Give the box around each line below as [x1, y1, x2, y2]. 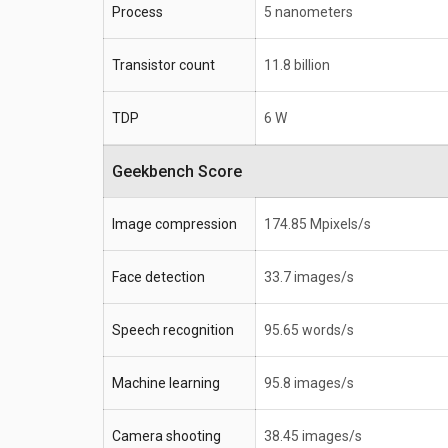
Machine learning [112, 375, 220, 392]
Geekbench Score [123, 162, 242, 182]
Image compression [112, 216, 237, 233]
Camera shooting [112, 428, 221, 445]
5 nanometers [264, 4, 353, 21]
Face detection [112, 269, 205, 286]
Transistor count [112, 57, 215, 74]
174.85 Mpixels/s [264, 216, 371, 233]
